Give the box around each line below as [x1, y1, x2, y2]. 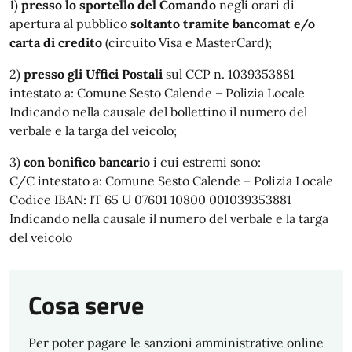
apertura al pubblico [9, 16, 130, 31]
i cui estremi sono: [150, 154, 261, 170]
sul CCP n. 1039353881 [163, 66, 295, 82]
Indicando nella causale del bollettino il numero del [9, 104, 307, 119]
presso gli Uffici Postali [24, 66, 163, 82]
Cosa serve [28, 286, 144, 324]
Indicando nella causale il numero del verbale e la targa [9, 211, 328, 226]
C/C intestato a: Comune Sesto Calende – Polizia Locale [9, 173, 333, 189]
